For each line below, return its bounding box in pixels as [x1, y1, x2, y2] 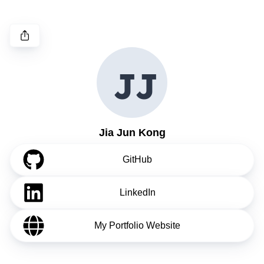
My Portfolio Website [94, 220, 181, 230]
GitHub [123, 154, 153, 164]
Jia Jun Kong [98, 127, 166, 138]
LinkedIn [119, 187, 156, 197]
